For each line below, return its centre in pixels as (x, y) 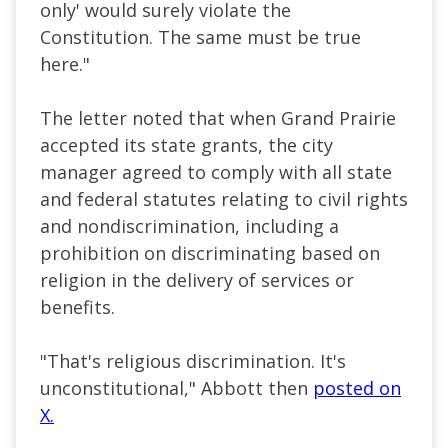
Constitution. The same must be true (200, 36)
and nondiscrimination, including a (189, 225)
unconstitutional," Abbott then (176, 387)
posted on (357, 387)
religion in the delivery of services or (197, 279)
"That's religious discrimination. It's (193, 360)
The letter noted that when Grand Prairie (218, 117)
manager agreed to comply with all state (216, 171)
